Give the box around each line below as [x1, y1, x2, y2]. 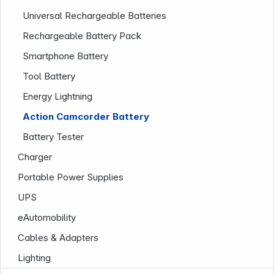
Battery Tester [23, 131, 84, 143]
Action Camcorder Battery [23, 111, 150, 122]
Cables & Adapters [18, 232, 99, 243]
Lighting [18, 252, 51, 264]
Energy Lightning [23, 91, 93, 102]
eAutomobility [18, 212, 76, 223]
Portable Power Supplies [18, 171, 124, 183]
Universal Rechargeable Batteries [23, 10, 167, 21]
